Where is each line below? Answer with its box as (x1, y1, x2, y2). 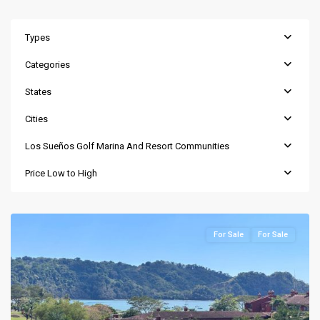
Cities (25, 113, 48, 124)
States (25, 86, 51, 97)
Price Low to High (25, 167, 97, 179)
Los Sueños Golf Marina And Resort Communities (25, 140, 229, 151)
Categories (25, 59, 70, 70)
